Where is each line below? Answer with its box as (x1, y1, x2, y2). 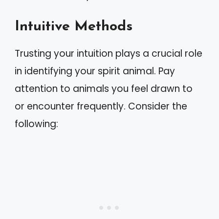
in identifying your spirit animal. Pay (15, 64, 175, 78)
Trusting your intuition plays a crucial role (15, 46, 202, 60)
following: (15, 117, 58, 131)
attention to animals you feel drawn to (15, 82, 193, 95)
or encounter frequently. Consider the (15, 99, 187, 113)
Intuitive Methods (15, 19, 132, 34)
